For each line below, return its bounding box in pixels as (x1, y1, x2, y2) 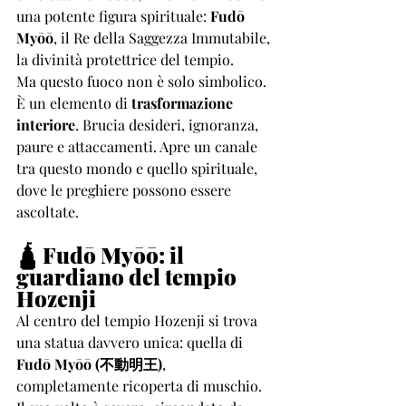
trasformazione (131, 93, 237, 112)
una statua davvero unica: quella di (16, 333, 246, 352)
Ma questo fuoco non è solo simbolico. (16, 72, 270, 91)
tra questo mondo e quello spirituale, (16, 159, 261, 178)
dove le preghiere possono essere (16, 180, 235, 199)
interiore (16, 115, 75, 134)
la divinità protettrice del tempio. (16, 50, 234, 69)
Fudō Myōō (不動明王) (16, 354, 162, 373)
